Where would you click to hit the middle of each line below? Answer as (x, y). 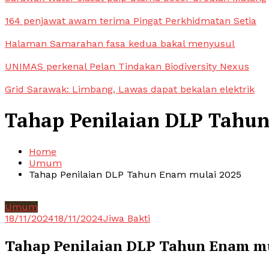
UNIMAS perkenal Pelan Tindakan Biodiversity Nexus (127, 66)
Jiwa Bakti (127, 218)
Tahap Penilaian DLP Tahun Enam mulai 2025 (135, 174)
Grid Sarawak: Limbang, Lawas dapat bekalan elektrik (130, 89)
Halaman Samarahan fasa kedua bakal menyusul (120, 44)
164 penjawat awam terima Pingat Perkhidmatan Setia (131, 21)
